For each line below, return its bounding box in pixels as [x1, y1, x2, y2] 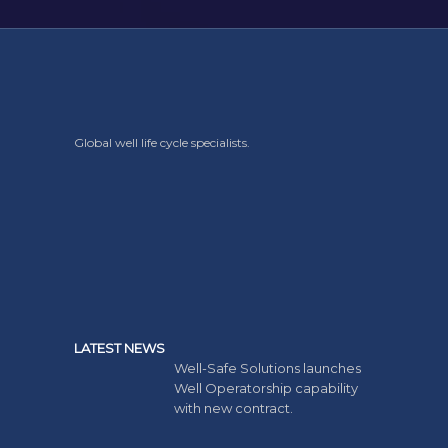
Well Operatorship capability [174, 380, 358, 397]
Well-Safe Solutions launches [174, 360, 361, 377]
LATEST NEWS [74, 340, 165, 357]
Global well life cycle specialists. [74, 135, 250, 151]
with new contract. [174, 400, 293, 417]
